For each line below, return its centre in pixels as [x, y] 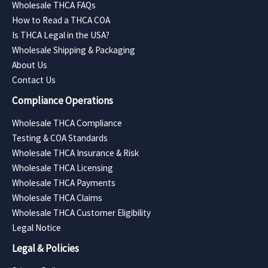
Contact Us [34, 80]
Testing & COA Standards [60, 138]
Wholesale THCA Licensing [63, 167]
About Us [30, 65]
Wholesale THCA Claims [57, 197]
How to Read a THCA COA [61, 20]
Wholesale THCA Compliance [67, 123]
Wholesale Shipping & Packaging [74, 50]
